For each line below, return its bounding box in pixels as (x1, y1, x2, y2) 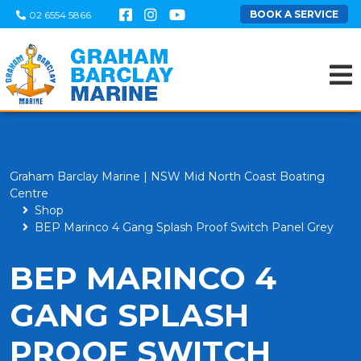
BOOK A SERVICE (250, 8, 338, 20)
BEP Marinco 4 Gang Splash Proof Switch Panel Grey (35, 220, 334, 234)
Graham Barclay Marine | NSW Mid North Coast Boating (10, 169, 325, 184)
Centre (10, 186, 48, 201)
